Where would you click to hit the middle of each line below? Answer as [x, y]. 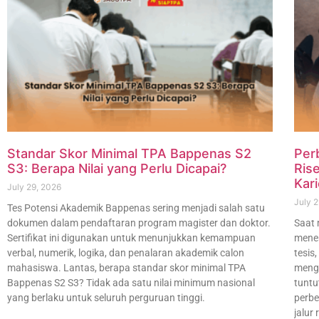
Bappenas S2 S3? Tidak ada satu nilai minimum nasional [131, 283]
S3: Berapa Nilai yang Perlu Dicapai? [117, 169]
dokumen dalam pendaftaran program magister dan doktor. [139, 223]
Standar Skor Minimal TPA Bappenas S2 [129, 154]
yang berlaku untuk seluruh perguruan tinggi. [106, 298]
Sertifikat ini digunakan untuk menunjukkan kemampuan [131, 238]
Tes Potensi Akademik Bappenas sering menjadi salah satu [136, 208]
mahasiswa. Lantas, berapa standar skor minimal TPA [126, 268]
